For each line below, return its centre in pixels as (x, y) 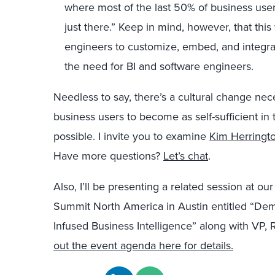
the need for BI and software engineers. (159, 66)
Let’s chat (186, 156)
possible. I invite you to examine (131, 136)
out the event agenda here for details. (143, 245)
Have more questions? (108, 156)
